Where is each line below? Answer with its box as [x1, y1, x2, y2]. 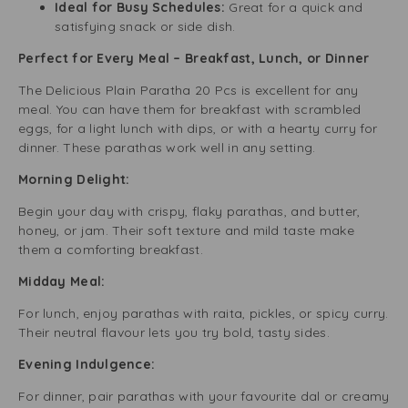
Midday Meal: [18, 273, 106, 290]
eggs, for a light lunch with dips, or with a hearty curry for [18, 120, 378, 137]
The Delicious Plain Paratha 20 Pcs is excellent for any [18, 82, 359, 98]
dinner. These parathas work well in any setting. [18, 139, 316, 156]
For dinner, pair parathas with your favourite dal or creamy [18, 388, 390, 404]
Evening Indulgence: [18, 356, 159, 372]
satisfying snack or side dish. [55, 18, 236, 35]
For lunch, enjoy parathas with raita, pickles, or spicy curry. [18, 305, 389, 321]
